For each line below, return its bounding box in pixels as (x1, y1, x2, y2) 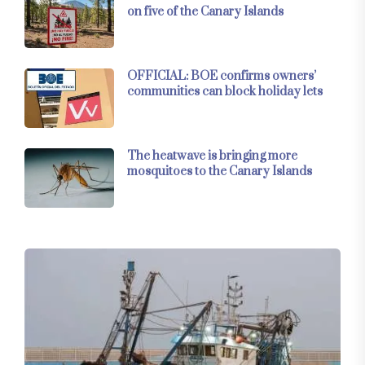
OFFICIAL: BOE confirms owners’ (127, 68, 316, 85)
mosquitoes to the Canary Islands (127, 164, 312, 180)
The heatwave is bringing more (127, 148, 297, 165)
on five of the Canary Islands (127, 4, 284, 20)
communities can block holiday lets (127, 84, 323, 100)
